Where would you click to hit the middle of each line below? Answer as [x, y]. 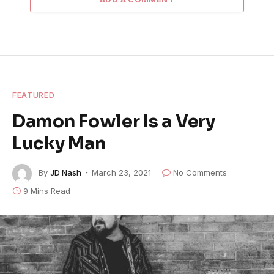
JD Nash [66, 173]
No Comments [200, 173]
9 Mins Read [47, 191]
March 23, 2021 [121, 173]
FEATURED [34, 94]
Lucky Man [59, 143]
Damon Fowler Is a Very [114, 121]
